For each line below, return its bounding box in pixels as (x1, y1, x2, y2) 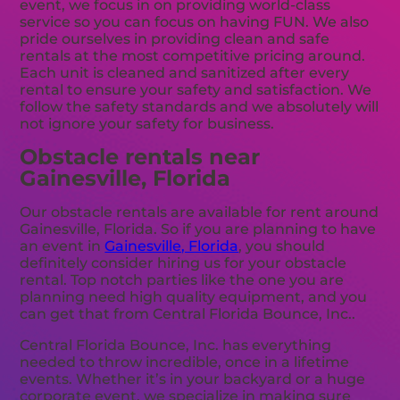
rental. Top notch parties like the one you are (20, 271, 345, 289)
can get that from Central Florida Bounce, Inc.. (20, 305, 356, 323)
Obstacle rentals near (20, 144, 261, 171)
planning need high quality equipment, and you (20, 288, 368, 306)
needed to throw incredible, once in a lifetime (20, 354, 350, 371)
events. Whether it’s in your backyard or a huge (20, 371, 366, 388)
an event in (20, 237, 105, 255)
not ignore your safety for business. (20, 115, 275, 133)
